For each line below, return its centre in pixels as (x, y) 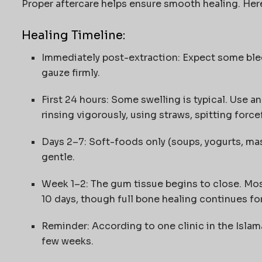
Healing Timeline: (73, 36)
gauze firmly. (70, 73)
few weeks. (68, 242)
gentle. (58, 157)
